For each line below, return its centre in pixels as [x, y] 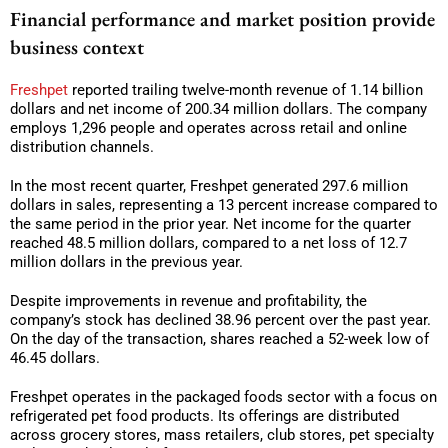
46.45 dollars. [55, 357]
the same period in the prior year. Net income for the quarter [210, 223]
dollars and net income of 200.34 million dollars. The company [218, 108]
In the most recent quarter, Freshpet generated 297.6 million [209, 185]
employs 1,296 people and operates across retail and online [208, 127]
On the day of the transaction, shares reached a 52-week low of [219, 338]
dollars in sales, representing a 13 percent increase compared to [224, 204]
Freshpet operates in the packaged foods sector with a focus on [223, 396]
